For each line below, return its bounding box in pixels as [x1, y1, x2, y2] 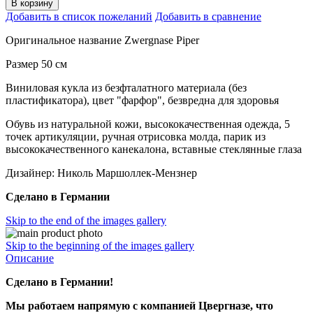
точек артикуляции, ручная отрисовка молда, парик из [6, 130, 265, 143]
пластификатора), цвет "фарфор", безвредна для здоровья [6, 94, 279, 106]
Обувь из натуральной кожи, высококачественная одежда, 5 [6, 117, 290, 130]
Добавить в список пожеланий [6, 10, 152, 22]
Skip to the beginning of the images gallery [6, 239, 194, 252]
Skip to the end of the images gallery [6, 214, 166, 226]
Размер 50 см [6, 57, 67, 70]
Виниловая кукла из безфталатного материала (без [6, 81, 247, 94]
